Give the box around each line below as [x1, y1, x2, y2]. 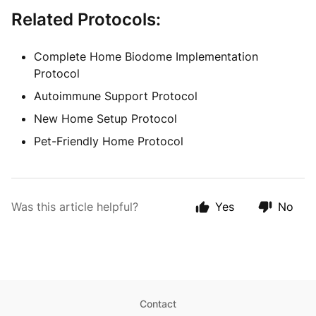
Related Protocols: [11, 9, 161, 30]
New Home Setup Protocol [34, 111, 177, 126]
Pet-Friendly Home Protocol [34, 134, 183, 148]
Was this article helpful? [11, 200, 138, 214]
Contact [140, 298, 176, 310]
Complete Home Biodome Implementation [34, 49, 258, 63]
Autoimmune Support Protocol [34, 89, 197, 103]
